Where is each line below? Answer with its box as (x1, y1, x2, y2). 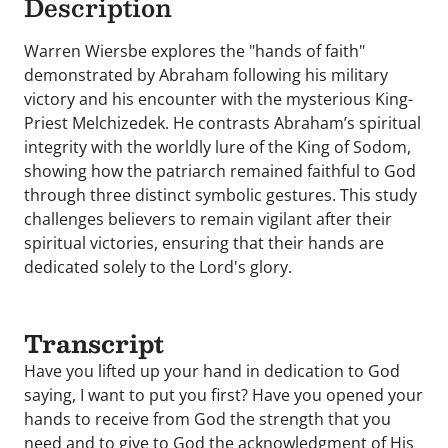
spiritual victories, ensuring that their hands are (24, 232, 384, 254)
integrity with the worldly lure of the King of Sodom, (24, 136, 411, 158)
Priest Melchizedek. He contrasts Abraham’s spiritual (24, 112, 421, 134)
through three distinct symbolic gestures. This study (24, 184, 417, 206)
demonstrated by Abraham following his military (24, 64, 388, 86)
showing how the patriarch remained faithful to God (24, 160, 416, 182)
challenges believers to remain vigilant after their (24, 208, 392, 230)
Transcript (24, 323, 164, 363)
